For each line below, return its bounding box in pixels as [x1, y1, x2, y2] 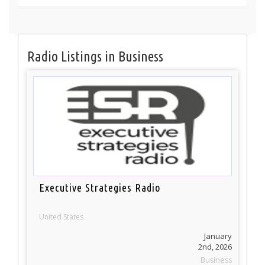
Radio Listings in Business [27, 48, 163, 64]
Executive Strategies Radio [39, 181, 161, 193]
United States [39, 211, 84, 222]
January [204, 230, 232, 241]
